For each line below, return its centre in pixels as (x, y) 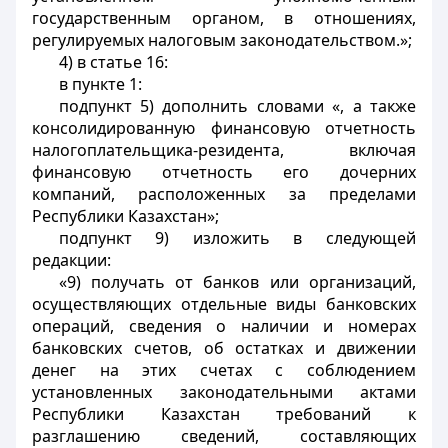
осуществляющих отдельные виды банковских (224, 304)
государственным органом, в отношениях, (224, 18)
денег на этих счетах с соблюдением (224, 370)
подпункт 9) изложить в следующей (237, 238)
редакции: (71, 260)
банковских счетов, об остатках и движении (224, 348)
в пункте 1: (100, 84)
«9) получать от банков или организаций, (237, 282)
